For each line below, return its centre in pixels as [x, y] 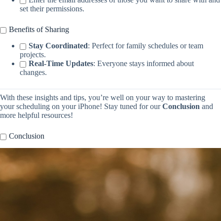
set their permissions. [52, 9]
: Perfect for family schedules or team [146, 46]
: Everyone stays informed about [144, 63]
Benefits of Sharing [39, 30]
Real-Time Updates [61, 63]
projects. [33, 55]
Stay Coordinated [58, 46]
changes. [33, 72]
